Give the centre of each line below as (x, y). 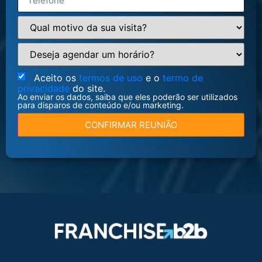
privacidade (45, 88)
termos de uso (112, 77)
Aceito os (56, 77)
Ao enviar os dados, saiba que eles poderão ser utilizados (127, 96)
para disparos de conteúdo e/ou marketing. (101, 105)
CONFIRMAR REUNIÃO (158, 125)
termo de (183, 77)
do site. (89, 88)
